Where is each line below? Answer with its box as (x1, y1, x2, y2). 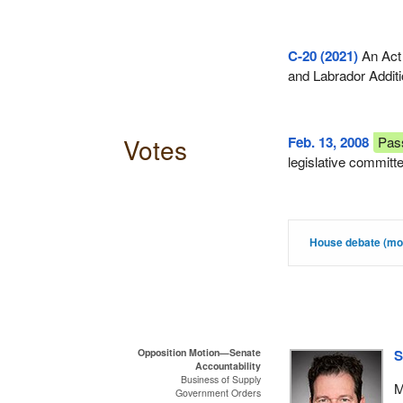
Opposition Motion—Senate (138, 345, 262, 359)
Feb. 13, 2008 (288, 132, 370, 153)
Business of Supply (181, 372, 262, 386)
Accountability (195, 358, 262, 372)
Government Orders (175, 385, 262, 399)
